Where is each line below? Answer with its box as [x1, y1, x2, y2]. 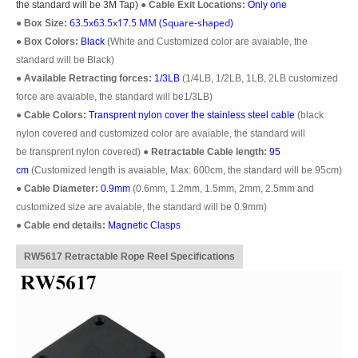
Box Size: [24, 17, 67, 29]
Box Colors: [24, 35, 78, 47]
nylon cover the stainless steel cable [136, 109, 295, 121]
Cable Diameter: [24, 182, 101, 194]
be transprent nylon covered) [16, 145, 141, 157]
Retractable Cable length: [151, 145, 267, 157]
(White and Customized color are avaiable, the [105, 35, 308, 47]
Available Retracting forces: [24, 72, 152, 84]
